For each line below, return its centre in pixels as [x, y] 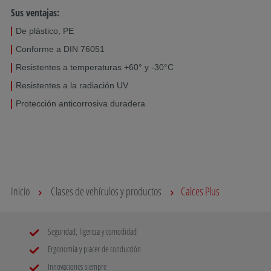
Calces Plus [200, 191]
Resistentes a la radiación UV [74, 85]
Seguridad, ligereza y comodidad [91, 231]
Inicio [20, 191]
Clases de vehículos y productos [106, 191]
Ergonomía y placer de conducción [93, 249]
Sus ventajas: [35, 12]
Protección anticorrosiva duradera [80, 103]
